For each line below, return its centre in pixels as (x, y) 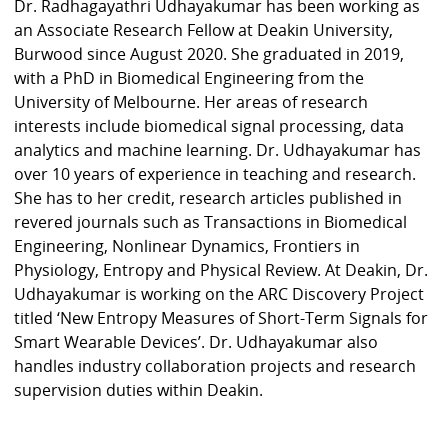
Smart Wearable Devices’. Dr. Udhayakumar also (196, 341)
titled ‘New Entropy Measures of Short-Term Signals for (221, 317)
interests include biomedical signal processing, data (209, 125)
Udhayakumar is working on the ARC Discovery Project (219, 293)
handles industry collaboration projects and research (215, 365)
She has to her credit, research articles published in (208, 197)
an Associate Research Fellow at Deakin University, (204, 29)
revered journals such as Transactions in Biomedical (211, 221)
